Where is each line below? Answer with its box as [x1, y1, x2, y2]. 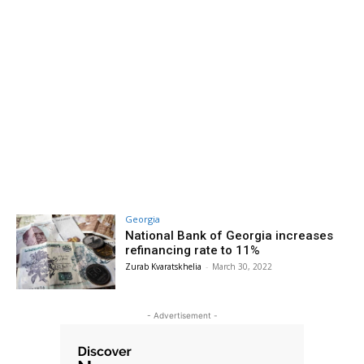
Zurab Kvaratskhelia [125, 261, 202, 272]
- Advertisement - [146, 310, 218, 320]
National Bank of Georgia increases [125, 228, 334, 243]
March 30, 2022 [212, 261, 273, 272]
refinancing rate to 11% [125, 243, 261, 258]
